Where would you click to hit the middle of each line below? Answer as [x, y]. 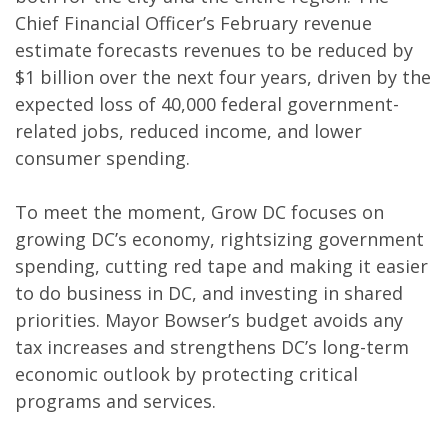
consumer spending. [107, 158]
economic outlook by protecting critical [186, 374]
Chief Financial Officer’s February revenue [193, 23]
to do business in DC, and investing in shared [209, 293]
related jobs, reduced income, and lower [188, 131]
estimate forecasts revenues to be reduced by [214, 50]
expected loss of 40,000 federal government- [207, 104]
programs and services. [118, 401]
